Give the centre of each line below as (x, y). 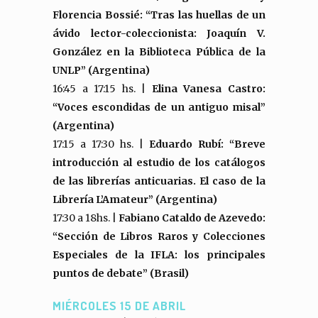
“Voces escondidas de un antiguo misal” (159, 107)
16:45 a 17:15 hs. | (102, 89)
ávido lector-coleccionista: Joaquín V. (159, 33)
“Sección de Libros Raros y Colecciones (159, 236)
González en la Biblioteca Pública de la (159, 52)
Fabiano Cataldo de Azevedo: (192, 218)
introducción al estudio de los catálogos (159, 163)
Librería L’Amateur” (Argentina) (135, 199)
